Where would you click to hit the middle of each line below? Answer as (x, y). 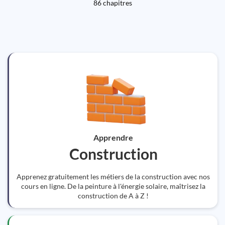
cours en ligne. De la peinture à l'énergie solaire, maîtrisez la (113, 186)
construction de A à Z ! (113, 196)
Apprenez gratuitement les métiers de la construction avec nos (113, 177)
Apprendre (113, 137)
